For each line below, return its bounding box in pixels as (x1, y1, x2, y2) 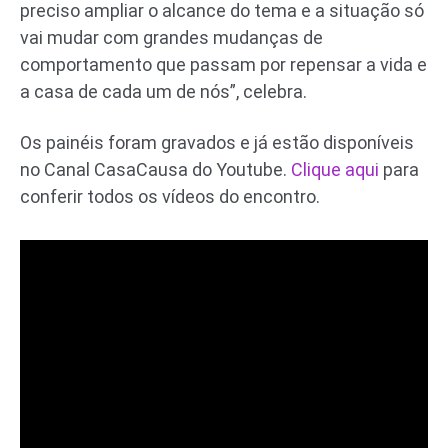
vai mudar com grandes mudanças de (20, 26, 323, 48)
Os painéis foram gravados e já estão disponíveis (20, 131, 414, 153)
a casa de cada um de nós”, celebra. (20, 80, 307, 102)
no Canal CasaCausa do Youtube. (20, 158, 291, 180)
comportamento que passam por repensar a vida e (20, 53, 427, 75)
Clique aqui (291, 158, 379, 180)
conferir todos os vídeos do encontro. (20, 185, 320, 207)
